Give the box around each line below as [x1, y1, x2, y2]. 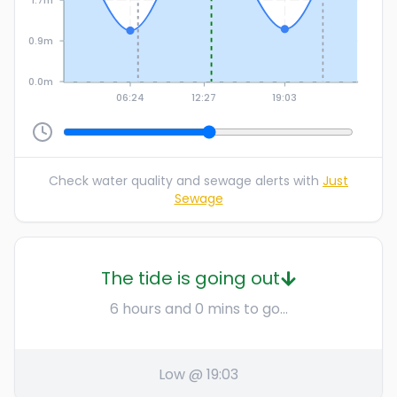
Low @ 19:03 [159, 364, 238, 385]
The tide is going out [100, 266, 280, 292]
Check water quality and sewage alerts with [49, 172, 323, 191]
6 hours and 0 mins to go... [109, 299, 288, 320]
